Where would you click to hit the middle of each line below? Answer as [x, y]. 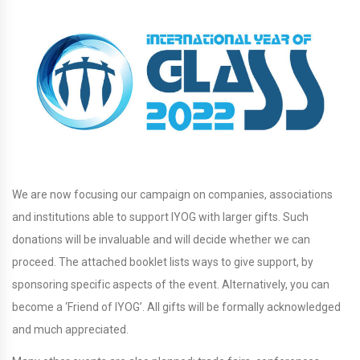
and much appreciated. [70, 330]
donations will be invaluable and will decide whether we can [161, 240]
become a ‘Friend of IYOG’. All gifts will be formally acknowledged [176, 307]
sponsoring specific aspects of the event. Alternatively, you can [171, 285]
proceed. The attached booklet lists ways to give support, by [163, 262]
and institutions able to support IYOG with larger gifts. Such [160, 217]
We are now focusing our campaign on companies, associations [172, 195]
